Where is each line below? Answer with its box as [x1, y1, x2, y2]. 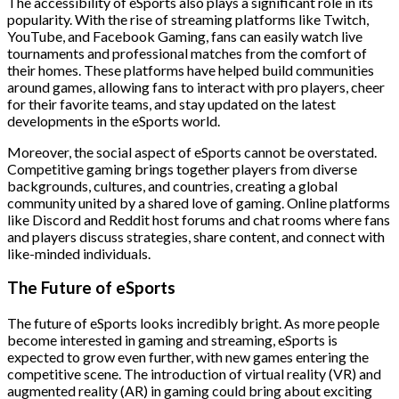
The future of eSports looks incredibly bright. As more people [7, 314, 379, 331]
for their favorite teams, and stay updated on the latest [7, 94, 336, 112]
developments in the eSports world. [7, 111, 220, 129]
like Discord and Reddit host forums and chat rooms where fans [7, 210, 390, 228]
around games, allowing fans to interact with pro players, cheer [7, 77, 385, 95]
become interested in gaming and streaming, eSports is [7, 331, 338, 348]
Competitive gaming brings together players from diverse [7, 159, 357, 177]
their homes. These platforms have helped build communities [7, 61, 374, 78]
